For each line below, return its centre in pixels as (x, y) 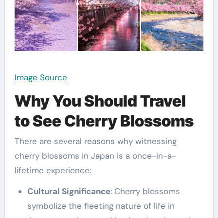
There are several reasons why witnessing (95, 141)
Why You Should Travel (100, 101)
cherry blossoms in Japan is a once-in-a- (95, 156)
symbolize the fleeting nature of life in (101, 206)
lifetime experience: (53, 171)
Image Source (41, 77)
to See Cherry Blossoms (104, 121)
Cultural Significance (69, 191)
